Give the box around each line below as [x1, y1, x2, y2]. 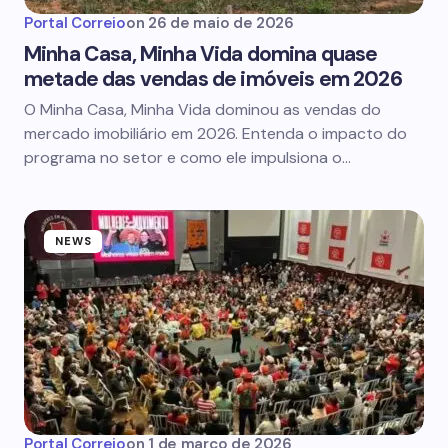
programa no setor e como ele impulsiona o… [24, 147, 351, 168]
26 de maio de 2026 [148, 13, 294, 33]
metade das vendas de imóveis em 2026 [24, 65, 402, 93]
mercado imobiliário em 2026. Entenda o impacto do [24, 123, 407, 144]
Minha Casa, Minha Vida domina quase [24, 40, 378, 68]
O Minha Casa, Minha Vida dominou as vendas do [24, 99, 381, 120]
